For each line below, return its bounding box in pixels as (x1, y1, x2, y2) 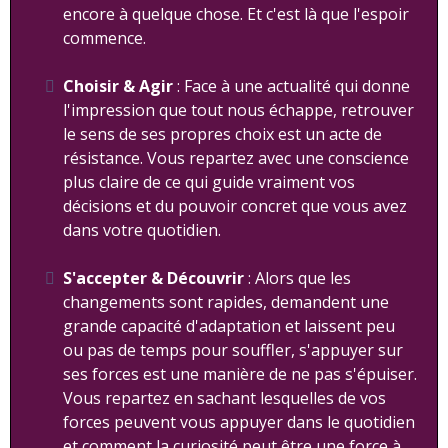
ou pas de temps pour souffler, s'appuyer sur (63, 339, 403, 362)
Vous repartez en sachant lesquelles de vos (63, 387, 386, 410)
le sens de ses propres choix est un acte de (63, 123, 382, 146)
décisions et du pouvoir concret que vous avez (63, 195, 407, 218)
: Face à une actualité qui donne (177, 75, 410, 98)
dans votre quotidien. (63, 219, 221, 242)
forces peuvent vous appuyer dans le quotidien (63, 411, 415, 434)
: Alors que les (244, 267, 351, 290)
